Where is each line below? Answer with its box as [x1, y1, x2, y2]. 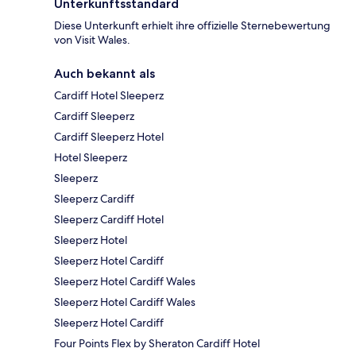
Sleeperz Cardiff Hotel [54, 212, 164, 227]
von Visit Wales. [54, 33, 130, 48]
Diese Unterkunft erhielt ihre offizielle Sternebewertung [54, 18, 331, 33]
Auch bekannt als [54, 66, 155, 82]
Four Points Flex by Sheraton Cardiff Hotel [54, 336, 260, 351]
